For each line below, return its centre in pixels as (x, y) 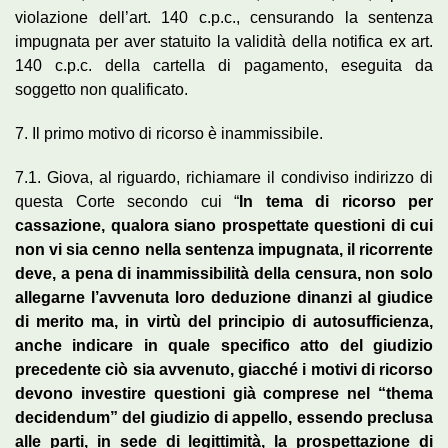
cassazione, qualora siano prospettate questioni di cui (224, 225)
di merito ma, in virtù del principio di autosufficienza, (224, 321)
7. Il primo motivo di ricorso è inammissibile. (169, 133)
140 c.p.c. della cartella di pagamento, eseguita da (224, 65)
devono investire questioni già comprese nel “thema (224, 393)
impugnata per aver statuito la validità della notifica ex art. (224, 41)
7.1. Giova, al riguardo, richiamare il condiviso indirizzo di (224, 177)
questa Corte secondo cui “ (127, 201)
